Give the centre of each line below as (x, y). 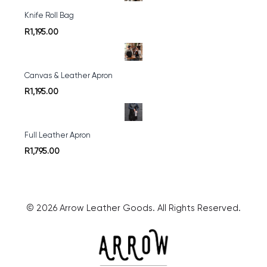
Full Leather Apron (58, 135)
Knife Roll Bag (49, 16)
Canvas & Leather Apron (69, 76)
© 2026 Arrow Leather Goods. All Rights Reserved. (133, 208)
